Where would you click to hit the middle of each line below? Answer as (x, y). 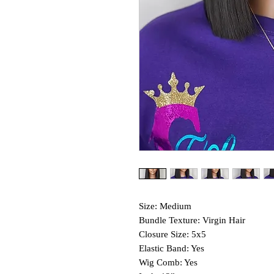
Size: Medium (165, 206)
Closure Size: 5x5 (174, 235)
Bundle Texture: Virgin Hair (192, 220)
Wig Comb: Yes (168, 263)
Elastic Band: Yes (172, 249)
